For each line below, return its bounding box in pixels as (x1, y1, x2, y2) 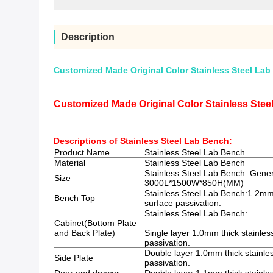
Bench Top (54, 193, 95, 203)
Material (54, 158, 85, 168)
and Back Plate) (54, 228, 115, 238)
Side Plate (54, 253, 93, 263)
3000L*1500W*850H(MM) (144, 178, 244, 188)
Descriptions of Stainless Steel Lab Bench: (54, 136, 232, 146)
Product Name (54, 147, 110, 157)
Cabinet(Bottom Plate (54, 218, 136, 228)
